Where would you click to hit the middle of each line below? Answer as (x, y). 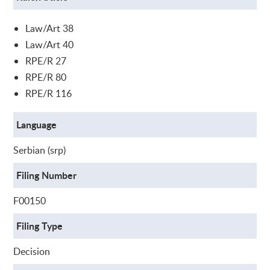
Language (37, 124)
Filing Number (47, 175)
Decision (32, 251)
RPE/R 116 (49, 93)
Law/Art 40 (50, 44)
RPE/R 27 (46, 61)
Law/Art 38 (50, 28)
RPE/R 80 (46, 77)
